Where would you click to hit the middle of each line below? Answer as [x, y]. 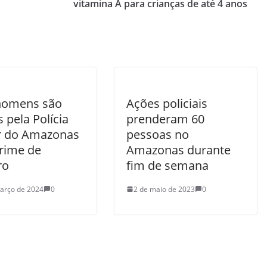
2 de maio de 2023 [164, 189]
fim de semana [167, 165]
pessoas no [158, 134]
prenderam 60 [165, 119]
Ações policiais [167, 103]
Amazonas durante [178, 150]
